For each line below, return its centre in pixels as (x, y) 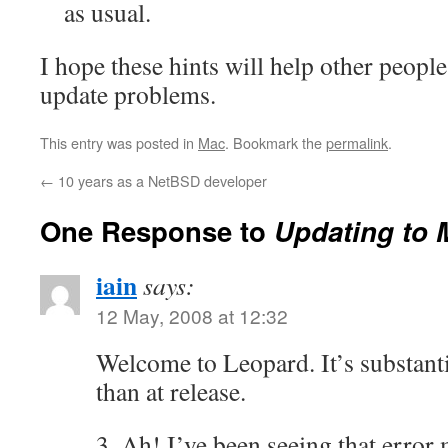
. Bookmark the (275, 142)
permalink (357, 142)
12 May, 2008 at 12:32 (192, 315)
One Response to (157, 230)
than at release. (171, 391)
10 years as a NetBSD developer (160, 180)
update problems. (128, 94)
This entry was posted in (119, 142)
